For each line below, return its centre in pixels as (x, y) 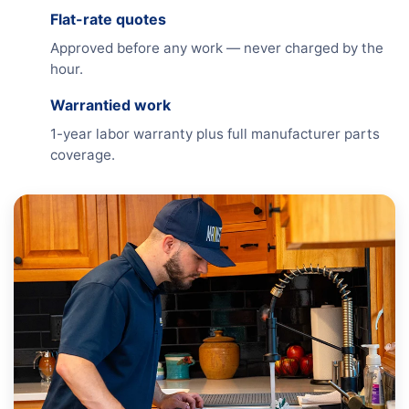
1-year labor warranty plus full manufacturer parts (215, 134)
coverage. (83, 155)
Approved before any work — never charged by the (217, 48)
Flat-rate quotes (108, 19)
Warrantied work (110, 105)
